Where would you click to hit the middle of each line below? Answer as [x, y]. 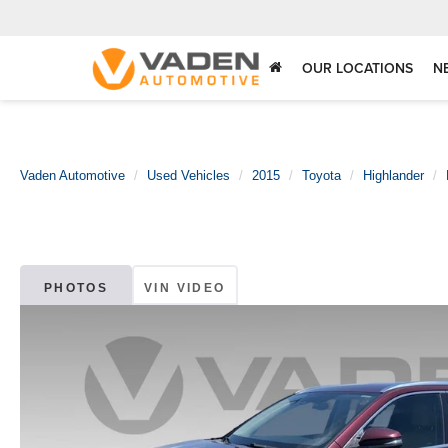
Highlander [393, 175]
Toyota [321, 175]
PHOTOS [76, 288]
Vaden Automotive [72, 175]
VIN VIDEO [185, 288]
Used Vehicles [188, 175]
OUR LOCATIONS [357, 68]
